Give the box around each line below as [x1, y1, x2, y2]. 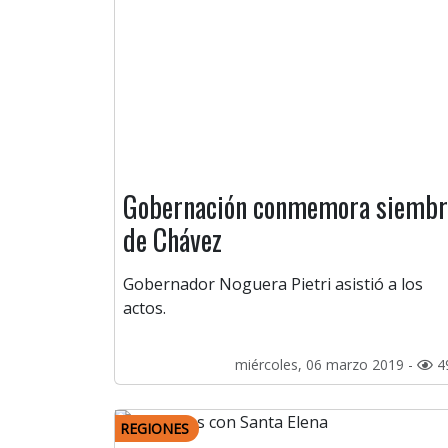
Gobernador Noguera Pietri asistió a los [123, 273, 423, 296]
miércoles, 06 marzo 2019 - [235, 355, 417, 375]
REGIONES [120, 419, 189, 439]
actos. [123, 297, 166, 320]
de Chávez [123, 219, 222, 261]
